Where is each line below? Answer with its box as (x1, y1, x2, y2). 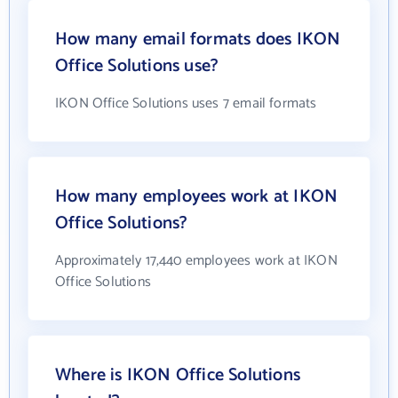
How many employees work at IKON (55, 182, 338, 211)
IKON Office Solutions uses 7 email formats (55, 92, 317, 115)
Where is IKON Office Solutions (55, 361, 300, 390)
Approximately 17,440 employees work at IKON (55, 249, 338, 273)
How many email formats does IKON (55, 25, 341, 54)
